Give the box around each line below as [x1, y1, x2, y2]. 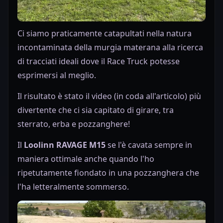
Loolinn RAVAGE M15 [24, 139, 106, 150]
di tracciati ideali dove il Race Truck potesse [17, 55, 180, 67]
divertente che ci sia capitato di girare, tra [17, 104, 174, 115]
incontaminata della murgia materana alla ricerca [17, 41, 203, 53]
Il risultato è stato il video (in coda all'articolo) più [17, 90, 201, 102]
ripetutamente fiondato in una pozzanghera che [17, 167, 199, 178]
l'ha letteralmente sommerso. [17, 181, 129, 192]
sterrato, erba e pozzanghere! [17, 118, 130, 129]
